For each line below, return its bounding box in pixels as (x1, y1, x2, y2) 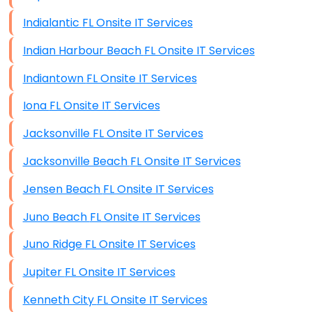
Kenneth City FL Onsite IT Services (96, 291, 208, 308)
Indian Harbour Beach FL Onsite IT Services (143, 42, 255, 58)
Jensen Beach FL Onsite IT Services (102, 180, 214, 197)
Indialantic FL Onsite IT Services (81, 15, 193, 31)
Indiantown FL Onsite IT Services (86, 70, 197, 86)
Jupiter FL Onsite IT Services (64, 264, 175, 281)
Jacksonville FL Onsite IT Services (92, 125, 203, 142)
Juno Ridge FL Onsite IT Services (84, 236, 196, 253)
